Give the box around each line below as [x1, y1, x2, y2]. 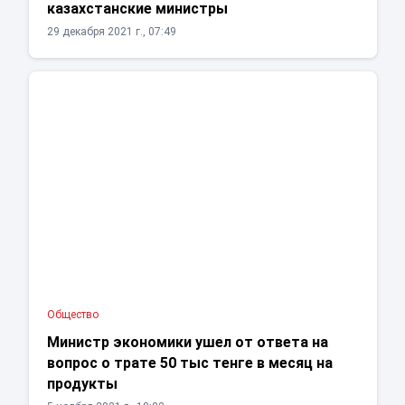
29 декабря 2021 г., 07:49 [46, 25, 176, 39]
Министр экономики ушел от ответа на [46, 334, 328, 352]
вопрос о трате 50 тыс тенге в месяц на [46, 354, 333, 372]
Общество [46, 308, 99, 322]
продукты [46, 375, 118, 393]
